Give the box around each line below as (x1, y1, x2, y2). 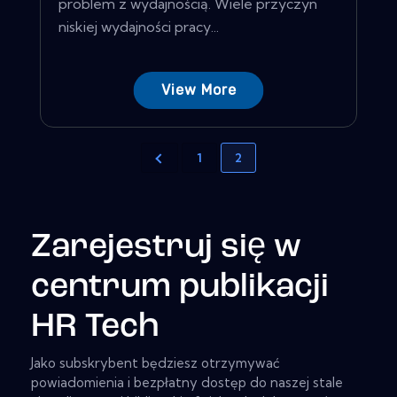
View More (160, 81, 237, 98)
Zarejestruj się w (31, 230, 301, 264)
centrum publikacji (31, 270, 329, 304)
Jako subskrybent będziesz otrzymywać (31, 354, 280, 372)
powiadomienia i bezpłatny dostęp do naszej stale (31, 374, 343, 392)
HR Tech (31, 310, 160, 344)
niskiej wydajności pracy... (58, 17, 219, 35)
